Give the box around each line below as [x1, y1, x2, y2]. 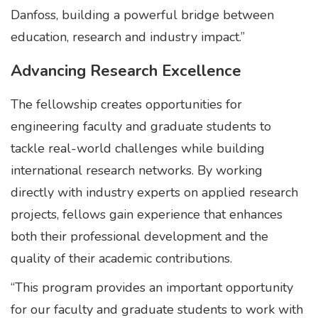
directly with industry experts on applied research [11, 184, 298, 201]
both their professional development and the [11, 228, 268, 245]
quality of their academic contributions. [11, 250, 232, 267]
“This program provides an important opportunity [11, 279, 293, 296]
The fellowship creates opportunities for [11, 96, 242, 113]
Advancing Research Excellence [11, 60, 241, 82]
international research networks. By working [11, 162, 263, 179]
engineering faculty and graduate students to [11, 118, 271, 135]
